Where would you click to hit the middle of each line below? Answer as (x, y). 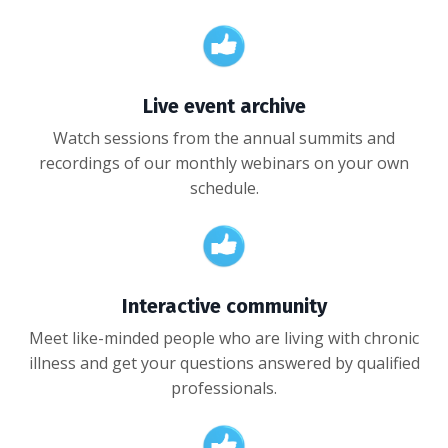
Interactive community (224, 306)
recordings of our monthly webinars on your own (224, 163)
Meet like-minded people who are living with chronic (224, 338)
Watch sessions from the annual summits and (224, 138)
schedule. (224, 188)
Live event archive (224, 106)
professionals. (224, 388)
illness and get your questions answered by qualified (224, 363)
